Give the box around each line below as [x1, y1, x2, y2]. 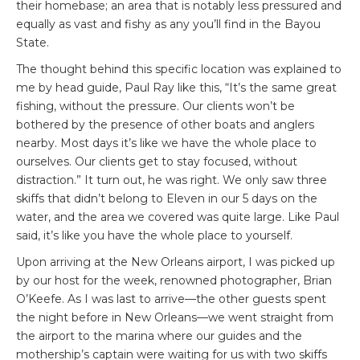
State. [16, 35, 49, 50]
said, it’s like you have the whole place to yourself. [16, 227, 292, 243]
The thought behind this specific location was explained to [16, 61, 342, 76]
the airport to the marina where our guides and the [16, 328, 302, 343]
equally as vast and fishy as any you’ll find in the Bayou [16, 16, 321, 31]
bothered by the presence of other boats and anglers [16, 117, 314, 132]
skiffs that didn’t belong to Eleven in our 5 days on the [16, 190, 317, 206]
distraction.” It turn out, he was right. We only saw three [16, 172, 327, 187]
